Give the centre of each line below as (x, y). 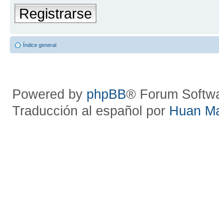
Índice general (40, 45)
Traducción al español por (91, 111)
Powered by (49, 95)
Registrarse (55, 14)
